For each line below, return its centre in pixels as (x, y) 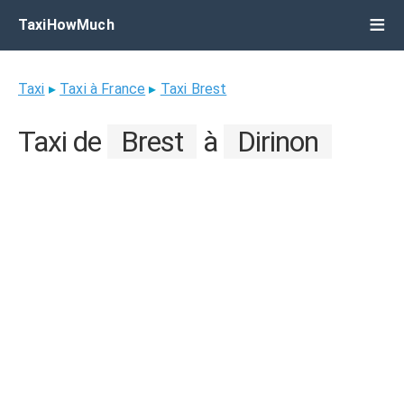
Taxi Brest (193, 89)
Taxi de (63, 142)
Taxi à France (103, 89)
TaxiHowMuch (66, 25)
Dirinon (278, 142)
